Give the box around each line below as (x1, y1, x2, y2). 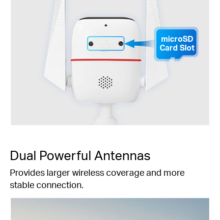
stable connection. (10, 178, 83, 190)
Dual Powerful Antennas (10, 147, 151, 164)
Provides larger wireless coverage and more (10, 166, 185, 178)
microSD (161, 34, 193, 44)
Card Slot (160, 43, 195, 53)
